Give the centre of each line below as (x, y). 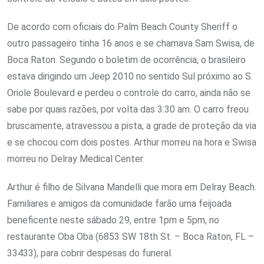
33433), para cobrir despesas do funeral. (90, 253)
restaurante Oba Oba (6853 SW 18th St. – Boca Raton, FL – (131, 236)
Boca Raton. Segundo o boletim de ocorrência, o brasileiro (126, 60)
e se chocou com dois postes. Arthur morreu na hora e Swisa (132, 142)
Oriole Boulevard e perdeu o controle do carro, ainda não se (129, 93)
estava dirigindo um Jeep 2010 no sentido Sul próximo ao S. (130, 76)
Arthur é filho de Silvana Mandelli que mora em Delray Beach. (132, 187)
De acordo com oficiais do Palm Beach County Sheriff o (122, 27)
